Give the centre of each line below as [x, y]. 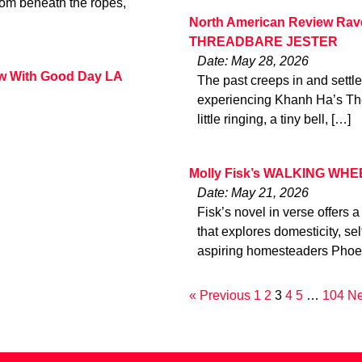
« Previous [220, 295]
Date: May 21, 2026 [253, 192]
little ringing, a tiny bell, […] [274, 120]
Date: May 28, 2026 [253, 61]
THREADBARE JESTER [263, 42]
